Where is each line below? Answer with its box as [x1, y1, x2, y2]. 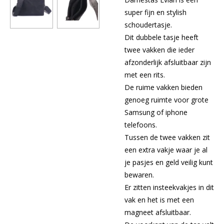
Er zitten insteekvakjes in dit [124, 182, 214, 192]
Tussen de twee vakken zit [124, 132, 210, 142]
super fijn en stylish [124, 7, 186, 17]
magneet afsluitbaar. [124, 207, 191, 217]
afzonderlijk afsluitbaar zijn [124, 57, 211, 67]
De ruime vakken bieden [124, 82, 202, 92]
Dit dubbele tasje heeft [124, 32, 198, 42]
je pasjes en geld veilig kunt [124, 157, 213, 167]
